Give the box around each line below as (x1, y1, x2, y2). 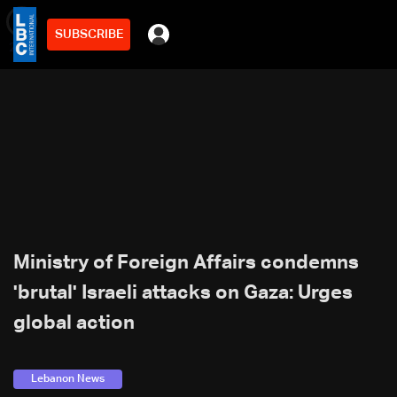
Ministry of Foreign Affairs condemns (13, 253, 359, 273)
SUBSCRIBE (54, 27, 123, 41)
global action (13, 314, 135, 333)
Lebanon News (31, 374, 105, 385)
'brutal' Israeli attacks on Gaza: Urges (13, 284, 353, 303)
